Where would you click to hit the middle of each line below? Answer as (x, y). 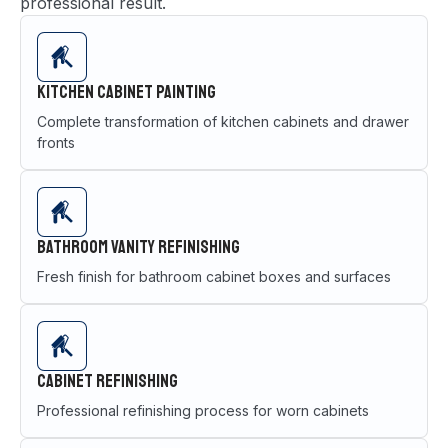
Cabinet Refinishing (107, 380)
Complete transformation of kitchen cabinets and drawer (223, 121)
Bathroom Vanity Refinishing (138, 246)
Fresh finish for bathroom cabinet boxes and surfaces (214, 276)
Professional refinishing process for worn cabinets (203, 410)
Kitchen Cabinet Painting (126, 91)
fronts (56, 142)
